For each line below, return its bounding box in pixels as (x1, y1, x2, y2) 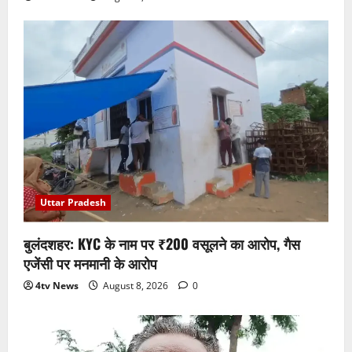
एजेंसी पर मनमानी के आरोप (24, 253, 157, 274)
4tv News (35, 279, 79, 293)
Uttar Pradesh (40, 196, 107, 210)
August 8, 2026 (101, 279, 170, 293)
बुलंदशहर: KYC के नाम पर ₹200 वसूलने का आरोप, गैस (24, 233, 300, 255)
